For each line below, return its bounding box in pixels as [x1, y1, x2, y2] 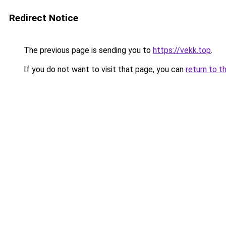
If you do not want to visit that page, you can [22, 65, 186, 74]
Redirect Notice [9, 12, 78, 24]
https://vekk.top [153, 45, 211, 55]
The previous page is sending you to [22, 45, 153, 55]
